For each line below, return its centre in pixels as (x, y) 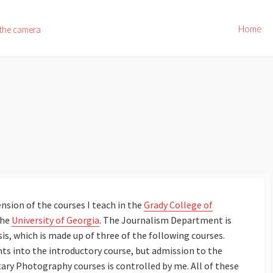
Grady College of (178, 204)
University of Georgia (55, 220)
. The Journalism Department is (165, 220)
